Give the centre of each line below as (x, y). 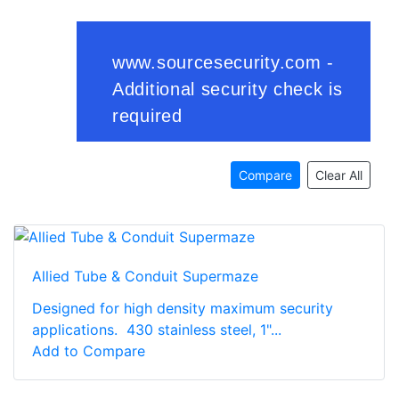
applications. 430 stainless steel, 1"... (157, 330)
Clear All (339, 175)
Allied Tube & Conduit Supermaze (145, 277)
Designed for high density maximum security (183, 309)
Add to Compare (89, 351)
